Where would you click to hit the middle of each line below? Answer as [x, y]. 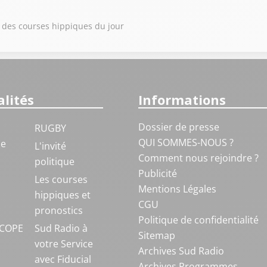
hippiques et [62, 195]
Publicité [157, 173]
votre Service [63, 244]
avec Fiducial [63, 259]
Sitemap [156, 235]
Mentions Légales [177, 189]
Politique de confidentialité [198, 220]
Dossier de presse [178, 127]
